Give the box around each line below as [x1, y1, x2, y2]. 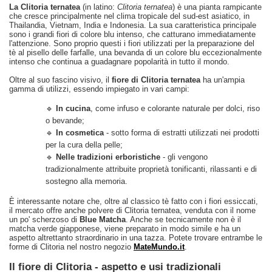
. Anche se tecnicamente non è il [126, 215, 241, 224]
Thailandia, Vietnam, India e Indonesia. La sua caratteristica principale [9, 21, 256, 30]
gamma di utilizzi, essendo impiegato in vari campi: [9, 84, 189, 93]
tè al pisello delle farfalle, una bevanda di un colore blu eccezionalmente [9, 48, 262, 57]
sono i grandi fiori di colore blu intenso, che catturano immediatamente [9, 30, 256, 39]
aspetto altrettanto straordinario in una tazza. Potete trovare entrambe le [9, 233, 262, 242]
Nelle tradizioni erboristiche [56, 152, 160, 161]
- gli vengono [160, 152, 208, 161]
